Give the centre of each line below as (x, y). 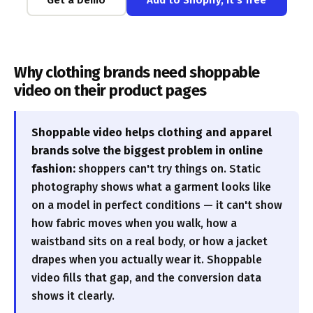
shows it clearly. (73, 296)
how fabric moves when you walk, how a (134, 223)
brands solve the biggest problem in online (147, 151)
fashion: (53, 169)
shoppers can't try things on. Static (168, 169)
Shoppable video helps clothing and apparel (152, 132)
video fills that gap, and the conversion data (146, 278)
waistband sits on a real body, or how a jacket (150, 241)
